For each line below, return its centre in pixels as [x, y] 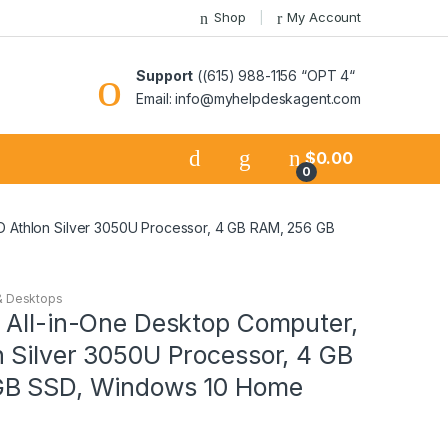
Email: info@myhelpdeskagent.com [248, 98]
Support [165, 75]
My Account [324, 17]
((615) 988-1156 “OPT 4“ [274, 75]
